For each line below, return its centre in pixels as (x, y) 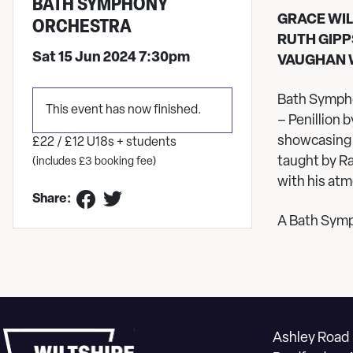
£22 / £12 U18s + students (104, 143)
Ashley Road (311, 338)
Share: (52, 199)
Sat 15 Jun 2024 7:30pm (111, 58)
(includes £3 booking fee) (94, 162)
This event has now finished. (124, 110)
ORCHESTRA (82, 28)
